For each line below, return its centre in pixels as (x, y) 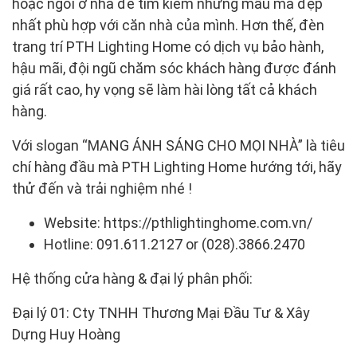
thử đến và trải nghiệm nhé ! (102, 188)
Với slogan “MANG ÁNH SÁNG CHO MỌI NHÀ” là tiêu (178, 145)
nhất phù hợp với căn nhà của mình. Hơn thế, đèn (168, 25)
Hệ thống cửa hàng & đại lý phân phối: (132, 278)
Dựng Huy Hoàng (66, 334)
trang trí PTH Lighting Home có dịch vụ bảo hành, (168, 46)
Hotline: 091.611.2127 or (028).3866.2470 (175, 244)
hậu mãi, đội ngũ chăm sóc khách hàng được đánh (174, 68)
